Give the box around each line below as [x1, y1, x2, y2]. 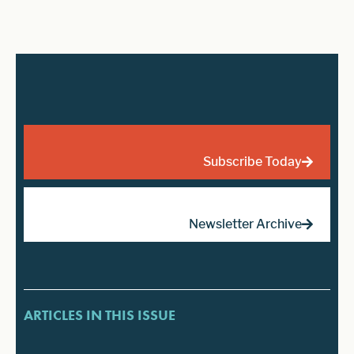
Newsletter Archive [189, 216, 302, 232]
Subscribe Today [203, 153, 302, 169]
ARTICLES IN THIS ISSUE [24, 305, 175, 324]
